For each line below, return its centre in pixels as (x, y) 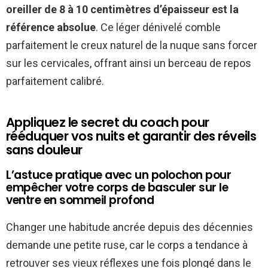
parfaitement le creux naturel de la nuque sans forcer (132, 45)
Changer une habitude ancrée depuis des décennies (130, 227)
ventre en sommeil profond (80, 200)
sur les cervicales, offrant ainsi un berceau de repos (129, 63)
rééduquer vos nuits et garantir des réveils (131, 136)
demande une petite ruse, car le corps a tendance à (127, 245)
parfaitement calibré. (55, 81)
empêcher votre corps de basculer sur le (117, 187)
